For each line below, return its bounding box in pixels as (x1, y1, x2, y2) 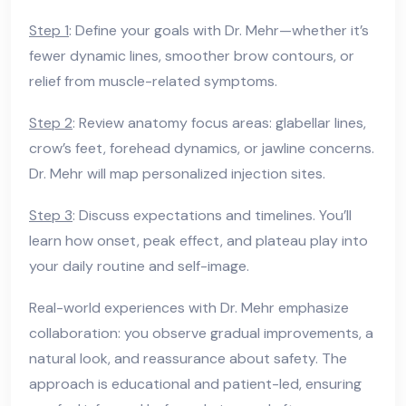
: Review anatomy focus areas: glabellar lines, (72, 112, 366, 132)
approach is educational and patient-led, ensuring (29, 373, 362, 393)
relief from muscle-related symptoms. (29, 71, 277, 91)
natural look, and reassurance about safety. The (29, 348, 347, 368)
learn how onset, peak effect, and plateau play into (29, 230, 368, 250)
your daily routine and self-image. (29, 256, 249, 275)
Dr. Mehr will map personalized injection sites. (29, 163, 325, 183)
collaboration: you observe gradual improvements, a (29, 323, 373, 343)
